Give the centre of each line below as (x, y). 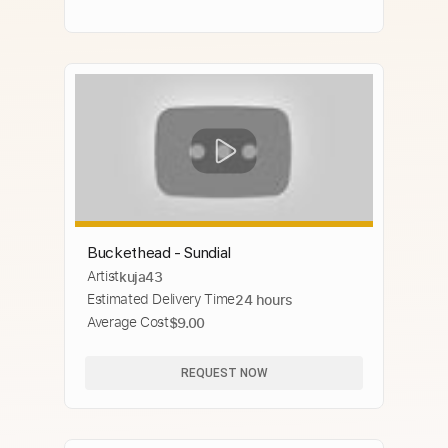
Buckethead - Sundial (159, 253)
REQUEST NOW (224, 372)
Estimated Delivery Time (161, 299)
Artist (103, 276)
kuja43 (140, 277)
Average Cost (128, 322)
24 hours (264, 300)
